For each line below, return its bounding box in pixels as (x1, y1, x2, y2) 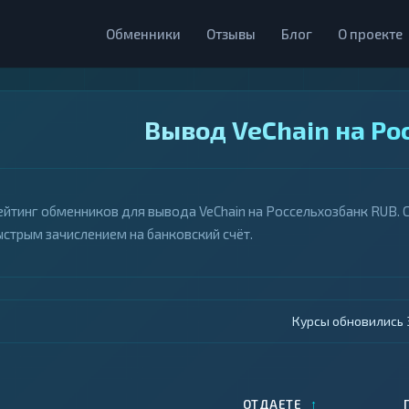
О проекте (338, 26, 403, 42)
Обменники (106, 26, 181, 42)
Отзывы (206, 26, 256, 42)
